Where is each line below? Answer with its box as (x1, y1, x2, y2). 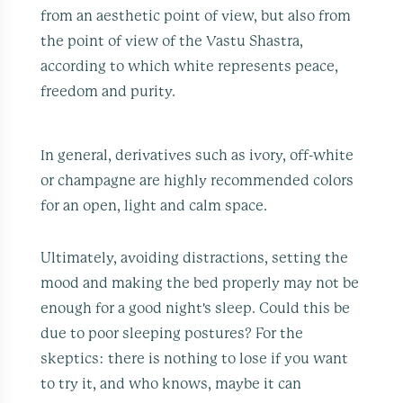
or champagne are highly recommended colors (40, 173, 354, 188)
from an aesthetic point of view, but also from (40, 8, 352, 23)
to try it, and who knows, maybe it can (40, 376, 302, 391)
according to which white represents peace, (40, 58, 339, 74)
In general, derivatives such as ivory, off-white (40, 148, 354, 163)
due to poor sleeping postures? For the (40, 326, 304, 341)
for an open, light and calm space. (40, 198, 268, 213)
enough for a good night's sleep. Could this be (40, 300, 351, 316)
